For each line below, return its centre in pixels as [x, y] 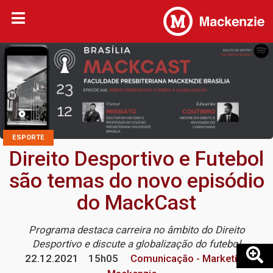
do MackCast [136, 203]
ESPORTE [28, 138]
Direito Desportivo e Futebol [136, 159]
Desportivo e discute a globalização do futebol [136, 244]
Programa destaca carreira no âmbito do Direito [136, 230]
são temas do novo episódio [136, 181]
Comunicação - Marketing [188, 259]
